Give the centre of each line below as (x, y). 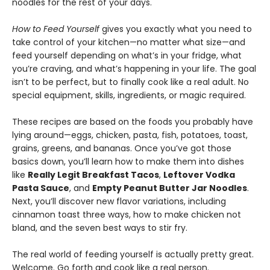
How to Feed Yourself (56, 29)
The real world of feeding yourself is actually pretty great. (133, 255)
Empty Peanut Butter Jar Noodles (170, 188)
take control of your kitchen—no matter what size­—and (129, 42)
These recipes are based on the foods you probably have (133, 122)
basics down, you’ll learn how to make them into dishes (128, 162)
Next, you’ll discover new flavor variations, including (119, 202)
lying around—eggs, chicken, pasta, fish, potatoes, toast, (130, 135)
